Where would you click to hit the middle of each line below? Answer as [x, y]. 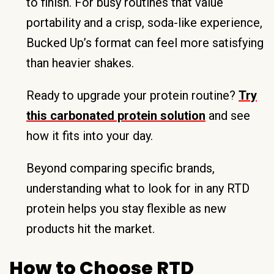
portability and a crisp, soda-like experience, [144, 22]
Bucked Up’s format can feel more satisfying [145, 43]
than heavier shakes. [80, 63]
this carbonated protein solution [116, 115]
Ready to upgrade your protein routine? [132, 95]
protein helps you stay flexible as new [126, 208]
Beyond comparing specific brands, [120, 168]
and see [228, 115]
